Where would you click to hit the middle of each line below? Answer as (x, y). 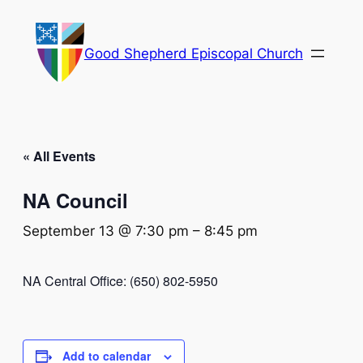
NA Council (75, 201)
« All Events (59, 156)
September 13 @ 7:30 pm (106, 231)
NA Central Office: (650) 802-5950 (120, 281)
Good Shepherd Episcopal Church (193, 53)
